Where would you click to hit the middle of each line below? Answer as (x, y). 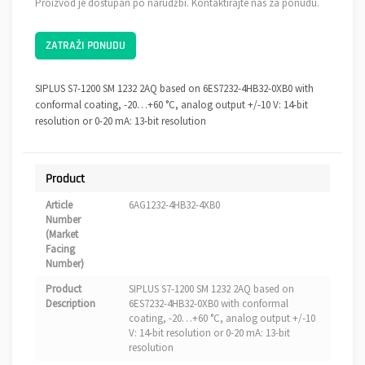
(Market (62, 235)
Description (70, 304)
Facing (60, 249)
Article (59, 205)
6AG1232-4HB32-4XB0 (174, 205)
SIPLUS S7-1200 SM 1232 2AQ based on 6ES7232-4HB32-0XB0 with (174, 89)
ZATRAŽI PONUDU (86, 46)
